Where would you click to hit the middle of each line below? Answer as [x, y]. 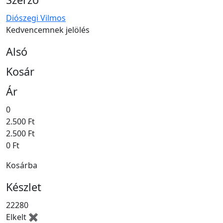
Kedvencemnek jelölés [48, 30]
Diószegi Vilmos [36, 18]
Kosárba [22, 166]
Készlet [24, 187]
